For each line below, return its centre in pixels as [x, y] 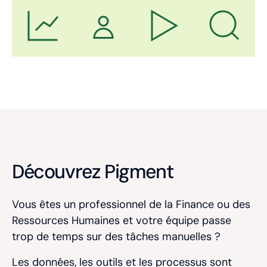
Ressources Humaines [66, 221]
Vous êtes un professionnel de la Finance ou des [131, 204]
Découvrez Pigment [93, 172]
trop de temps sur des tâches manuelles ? [116, 237]
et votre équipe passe [176, 221]
